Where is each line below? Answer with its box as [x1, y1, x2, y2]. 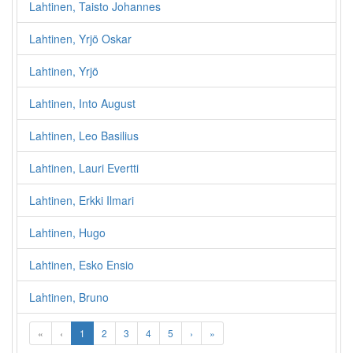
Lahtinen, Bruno [29, 289, 109, 305]
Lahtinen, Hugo [29, 225, 106, 240]
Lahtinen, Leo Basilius [29, 128, 139, 143]
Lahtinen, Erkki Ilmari [29, 192, 134, 208]
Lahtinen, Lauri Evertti [29, 160, 139, 176]
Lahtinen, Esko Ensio [29, 257, 134, 273]
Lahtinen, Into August [29, 95, 136, 111]
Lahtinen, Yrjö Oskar [29, 31, 132, 46]
